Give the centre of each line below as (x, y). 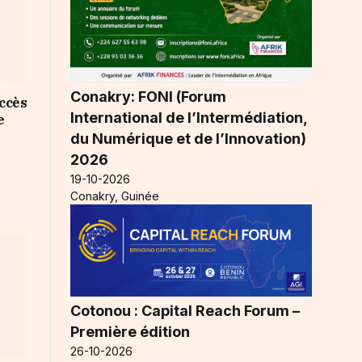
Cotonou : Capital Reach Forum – (185, 310)
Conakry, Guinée (115, 196)
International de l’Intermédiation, (189, 117)
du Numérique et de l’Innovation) (188, 138)
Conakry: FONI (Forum (148, 96)
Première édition (130, 331)
